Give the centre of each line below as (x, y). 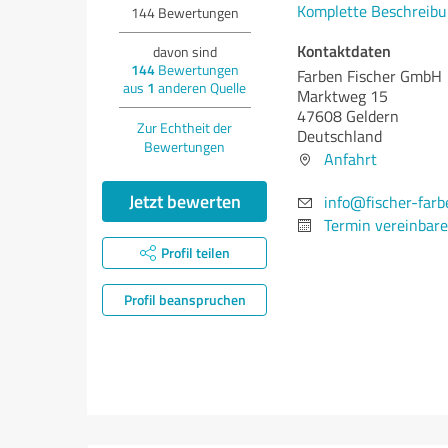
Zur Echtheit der (184, 127)
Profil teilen (195, 252)
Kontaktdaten (344, 50)
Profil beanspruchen (184, 299)
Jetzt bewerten (184, 201)
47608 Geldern (348, 116)
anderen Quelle (200, 87)
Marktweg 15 (342, 96)
